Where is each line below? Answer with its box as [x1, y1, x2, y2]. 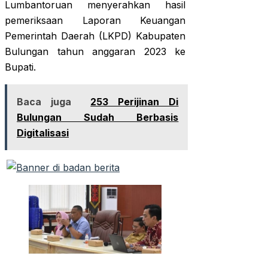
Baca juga [17, 96, 72, 108]
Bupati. [5, 61, 36, 74]
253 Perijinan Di [90, 96, 179, 108]
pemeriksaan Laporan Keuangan [5, 14, 186, 27]
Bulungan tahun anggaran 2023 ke [5, 45, 186, 58]
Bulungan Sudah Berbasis [17, 111, 179, 124]
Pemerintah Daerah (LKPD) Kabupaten [5, 30, 186, 42]
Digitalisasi [17, 127, 69, 139]
